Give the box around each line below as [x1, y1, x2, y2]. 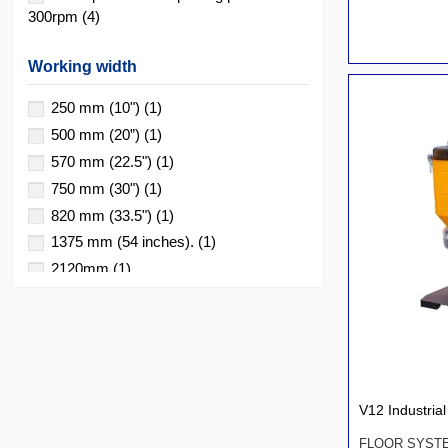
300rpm [28, 7, 82, 25]
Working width [28, 57, 137, 75]
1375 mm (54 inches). [51, 233, 198, 251]
